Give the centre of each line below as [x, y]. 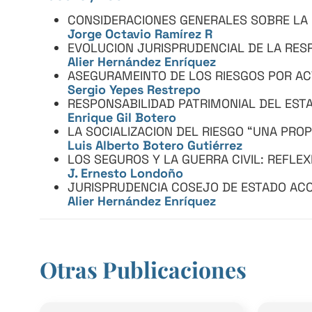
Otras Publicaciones [143, 269]
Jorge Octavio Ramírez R [140, 33]
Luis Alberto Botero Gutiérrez [155, 145]
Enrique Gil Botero [122, 117]
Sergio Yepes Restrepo [134, 89]
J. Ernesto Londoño [125, 173]
